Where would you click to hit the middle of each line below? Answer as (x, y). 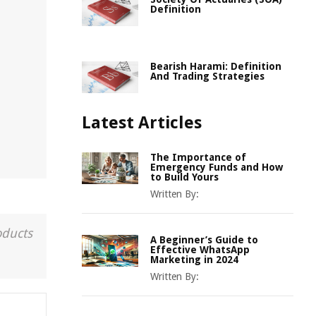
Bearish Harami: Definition (216, 66)
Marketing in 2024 (194, 260)
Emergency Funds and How (217, 167)
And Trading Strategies (207, 76)
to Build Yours (184, 177)
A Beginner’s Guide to (204, 240)
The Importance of (198, 157)
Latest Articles (142, 123)
